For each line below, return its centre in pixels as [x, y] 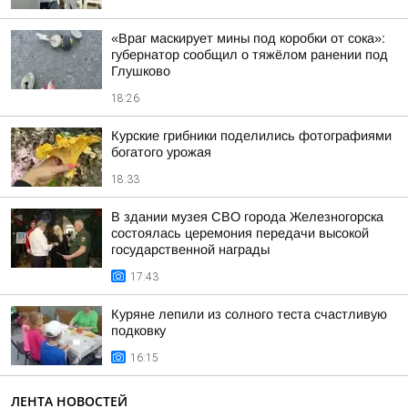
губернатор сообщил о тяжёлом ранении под [250, 55]
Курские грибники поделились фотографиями [251, 136]
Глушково [141, 71]
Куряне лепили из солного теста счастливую [249, 314]
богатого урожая [161, 152]
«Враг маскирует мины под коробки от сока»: [248, 38]
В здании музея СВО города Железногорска [247, 217]
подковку [138, 331]
